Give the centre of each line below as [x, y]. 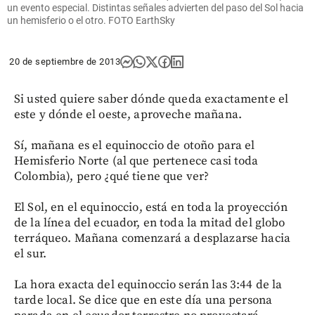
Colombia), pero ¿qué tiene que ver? [112, 176]
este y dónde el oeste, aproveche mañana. [128, 114]
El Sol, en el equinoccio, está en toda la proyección [151, 207]
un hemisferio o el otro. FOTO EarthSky [91, 20]
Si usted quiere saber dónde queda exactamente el [152, 99]
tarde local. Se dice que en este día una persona [143, 300]
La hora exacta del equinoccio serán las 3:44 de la [148, 284]
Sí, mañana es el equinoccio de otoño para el [135, 145]
